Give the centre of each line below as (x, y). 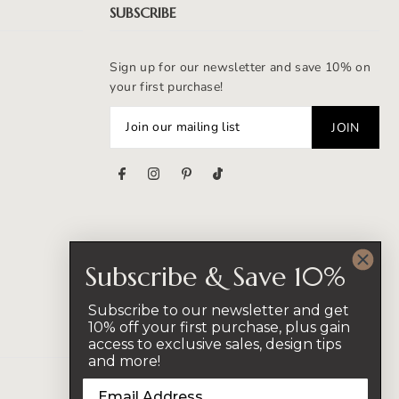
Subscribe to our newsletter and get (219, 310)
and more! (124, 361)
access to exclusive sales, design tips (215, 344)
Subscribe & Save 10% (216, 277)
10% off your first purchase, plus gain (219, 327)
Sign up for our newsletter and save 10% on (240, 67)
